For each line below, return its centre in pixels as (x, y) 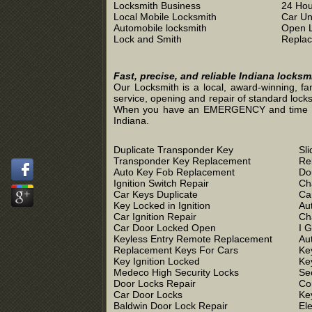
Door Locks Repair (155, 283)
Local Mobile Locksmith (165, 17)
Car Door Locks (148, 295)
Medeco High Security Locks (176, 272)
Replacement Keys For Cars (176, 250)
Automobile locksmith (160, 28)
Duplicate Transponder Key (173, 150)
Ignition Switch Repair (161, 183)
